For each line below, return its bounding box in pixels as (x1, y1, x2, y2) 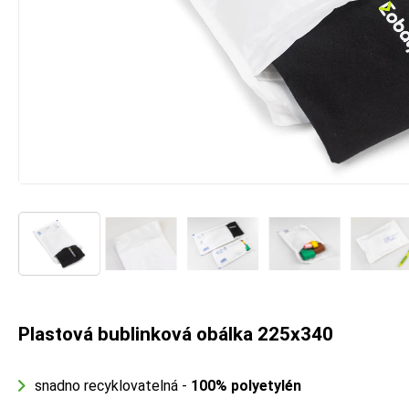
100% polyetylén (191, 376, 301, 394)
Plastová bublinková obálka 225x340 (18, 322, 333, 345)
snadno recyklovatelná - (35, 376, 191, 394)
